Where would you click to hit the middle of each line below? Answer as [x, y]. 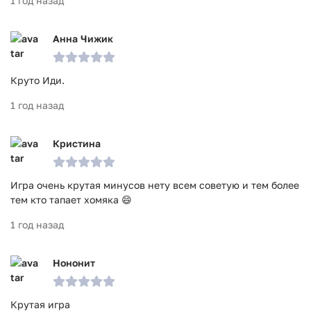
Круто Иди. [37, 80]
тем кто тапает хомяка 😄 [71, 200]
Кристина [77, 143]
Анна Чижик [83, 39]
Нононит [74, 263]
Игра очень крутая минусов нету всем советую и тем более [155, 185]
